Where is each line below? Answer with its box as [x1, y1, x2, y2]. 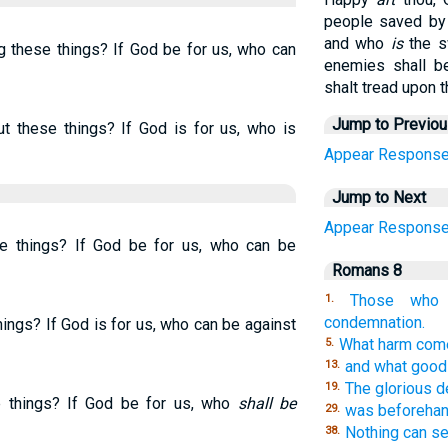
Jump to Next [331, 188, 426, 207]
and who [323, 34, 391, 53]
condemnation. [323, 313, 425, 332]
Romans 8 [331, 261, 402, 280]
